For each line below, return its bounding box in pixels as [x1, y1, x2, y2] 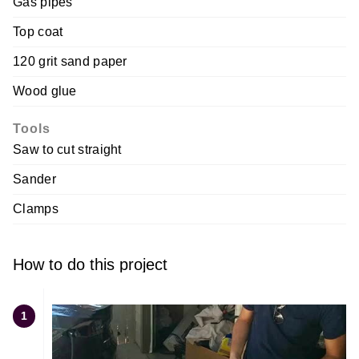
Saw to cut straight [13, 143, 122, 157]
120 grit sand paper [13, 54, 127, 69]
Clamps [13, 202, 58, 216]
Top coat [13, 25, 63, 39]
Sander [13, 172, 56, 187]
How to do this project [13, 256, 167, 274]
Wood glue [13, 84, 77, 99]
